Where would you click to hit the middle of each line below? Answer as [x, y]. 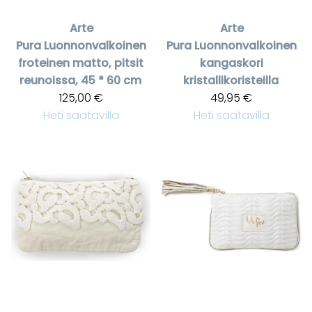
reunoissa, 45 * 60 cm [80, 81]
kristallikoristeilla [231, 81]
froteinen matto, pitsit [81, 63]
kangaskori [231, 63]
